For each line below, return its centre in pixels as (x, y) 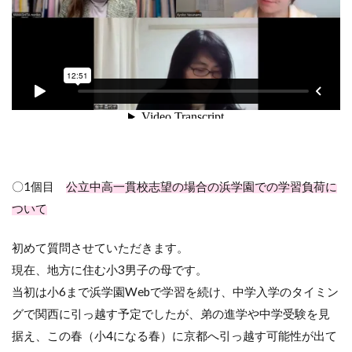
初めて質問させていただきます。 (100, 248)
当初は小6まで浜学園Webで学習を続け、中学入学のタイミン (175, 292)
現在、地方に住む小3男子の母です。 (110, 270)
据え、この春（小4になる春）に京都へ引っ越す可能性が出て (174, 336)
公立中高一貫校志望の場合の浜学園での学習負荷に (202, 187)
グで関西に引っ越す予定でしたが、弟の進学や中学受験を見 (171, 314)
